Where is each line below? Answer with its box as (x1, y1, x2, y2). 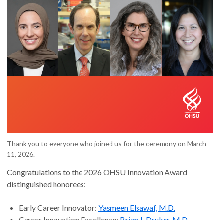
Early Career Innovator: (19, 203, 98, 212)
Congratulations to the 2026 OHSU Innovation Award (7, 167, 187, 177)
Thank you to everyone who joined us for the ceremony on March (7, 139, 206, 148)
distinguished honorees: (7, 179, 86, 189)
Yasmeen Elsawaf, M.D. (98, 203, 175, 212)
